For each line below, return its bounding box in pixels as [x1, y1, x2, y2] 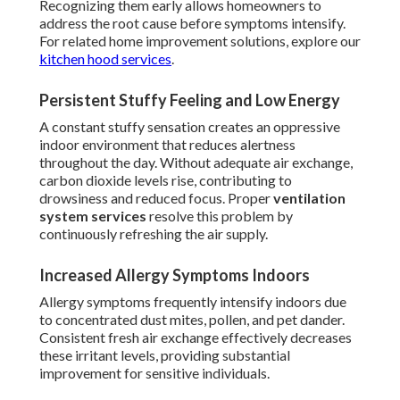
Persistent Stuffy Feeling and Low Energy [39, 90, 340, 111]
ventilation [273, 189, 346, 207]
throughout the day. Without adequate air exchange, [39, 154, 353, 171]
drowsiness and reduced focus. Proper [39, 189, 273, 207]
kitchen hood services [39, 50, 171, 68]
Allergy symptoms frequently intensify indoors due [39, 293, 346, 311]
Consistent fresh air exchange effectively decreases [39, 329, 352, 346]
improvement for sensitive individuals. [39, 364, 270, 382]
